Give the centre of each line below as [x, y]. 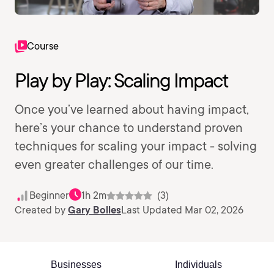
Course [43, 46]
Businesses [76, 265]
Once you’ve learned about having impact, [132, 109]
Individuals [198, 265]
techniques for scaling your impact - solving [136, 146]
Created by [41, 210]
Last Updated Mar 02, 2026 [182, 210]
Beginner [49, 195]
